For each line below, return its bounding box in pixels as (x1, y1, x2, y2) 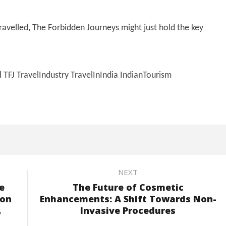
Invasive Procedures (80, 204, 176, 216)
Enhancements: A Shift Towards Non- (39, 192, 216, 205)
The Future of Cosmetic (72, 181, 184, 193)
